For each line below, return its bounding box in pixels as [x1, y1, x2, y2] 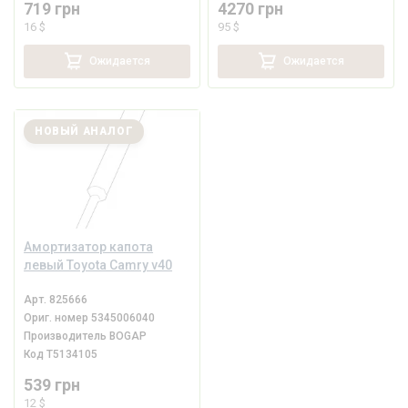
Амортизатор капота [24, 240, 154, 255]
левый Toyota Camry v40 [24, 258, 173, 273]
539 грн [24, 376, 81, 395]
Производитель [24, 330, 110, 343]
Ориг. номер [24, 311, 92, 325]
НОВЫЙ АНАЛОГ [35, 125, 134, 138]
